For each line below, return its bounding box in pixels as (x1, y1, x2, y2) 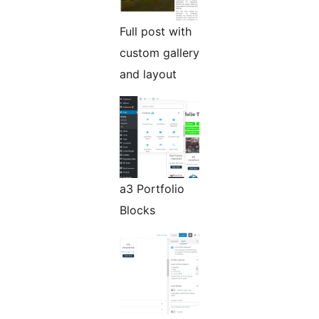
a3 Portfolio (120, 182, 184, 197)
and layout (120, 67, 177, 82)
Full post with (120, 24, 192, 39)
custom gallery (120, 46, 199, 61)
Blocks (120, 203, 155, 218)
